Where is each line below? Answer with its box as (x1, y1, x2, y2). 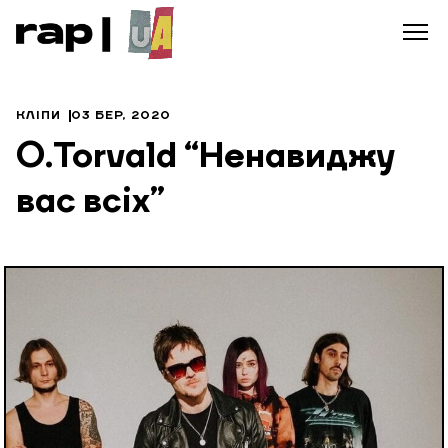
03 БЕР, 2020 (71, 110, 172, 122)
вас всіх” (16, 185, 165, 221)
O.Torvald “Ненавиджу (16, 140, 395, 176)
